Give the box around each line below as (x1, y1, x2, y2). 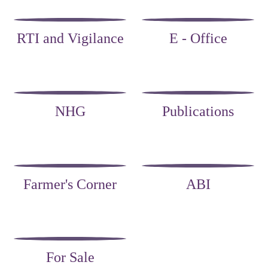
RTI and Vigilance (16, 31, 124, 46)
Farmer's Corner (23, 176, 117, 192)
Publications (162, 103, 234, 119)
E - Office (169, 31, 227, 46)
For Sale (45, 249, 95, 265)
